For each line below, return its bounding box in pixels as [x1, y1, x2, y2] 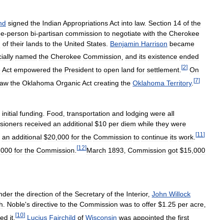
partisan [38, 29, 63, 37]
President [64, 65, 94, 74]
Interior [126, 190, 148, 198]
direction [27, 190, 53, 198]
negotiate [112, 29, 141, 37]
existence [148, 53, 177, 61]
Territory [166, 79, 192, 87]
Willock [169, 190, 191, 198]
